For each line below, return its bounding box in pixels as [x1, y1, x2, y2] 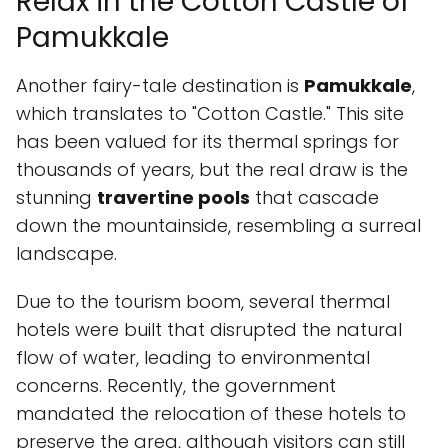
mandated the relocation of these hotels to [16, 401, 406, 426]
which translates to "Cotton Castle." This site [16, 101, 404, 126]
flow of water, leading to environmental [16, 345, 370, 370]
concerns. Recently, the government [16, 373, 336, 398]
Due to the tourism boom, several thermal [16, 289, 390, 314]
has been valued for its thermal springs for [16, 129, 399, 154]
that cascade [250, 185, 379, 210]
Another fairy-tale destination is [16, 73, 304, 98]
